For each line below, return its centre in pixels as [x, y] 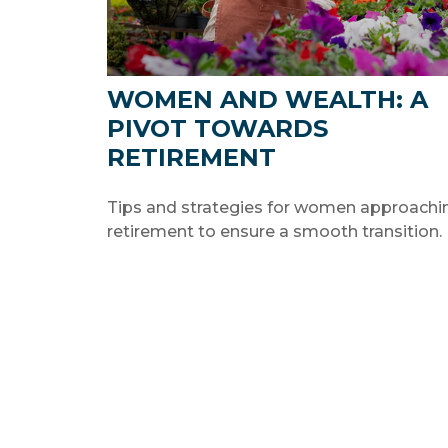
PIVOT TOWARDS [217, 128]
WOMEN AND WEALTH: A [267, 99]
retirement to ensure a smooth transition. [274, 231]
